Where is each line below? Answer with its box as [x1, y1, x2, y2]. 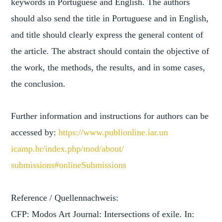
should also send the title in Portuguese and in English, [11, 13, 209, 23]
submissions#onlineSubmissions [11, 160, 127, 170]
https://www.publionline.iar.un [58, 127, 168, 138]
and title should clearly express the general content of [11, 29, 204, 40]
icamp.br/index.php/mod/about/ [11, 144, 124, 154]
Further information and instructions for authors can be [11, 111, 209, 121]
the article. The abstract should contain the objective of [11, 46, 210, 56]
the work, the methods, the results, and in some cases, [11, 62, 206, 72]
